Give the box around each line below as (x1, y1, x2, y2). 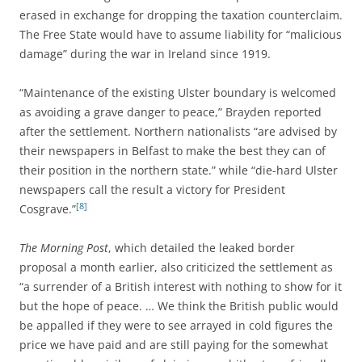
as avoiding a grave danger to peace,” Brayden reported (19, 103, 322, 120)
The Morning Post (19, 239, 108, 255)
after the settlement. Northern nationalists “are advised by (19, 123, 337, 139)
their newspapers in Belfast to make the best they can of (19, 142, 326, 158)
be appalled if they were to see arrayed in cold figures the (19, 317, 333, 333)
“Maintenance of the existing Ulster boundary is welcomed (19, 84, 336, 100)
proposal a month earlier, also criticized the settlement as (19, 259, 333, 275)
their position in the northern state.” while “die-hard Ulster (19, 162, 338, 178)
